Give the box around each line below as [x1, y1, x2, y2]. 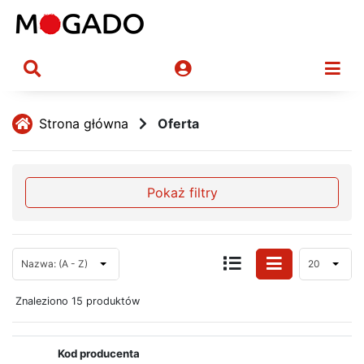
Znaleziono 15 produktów [15, 294, 140, 307]
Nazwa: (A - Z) [21, 257, 88, 270]
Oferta [158, 115, 199, 132]
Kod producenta [58, 346, 140, 360]
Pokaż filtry [146, 184, 218, 201]
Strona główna [39, 115, 128, 132]
